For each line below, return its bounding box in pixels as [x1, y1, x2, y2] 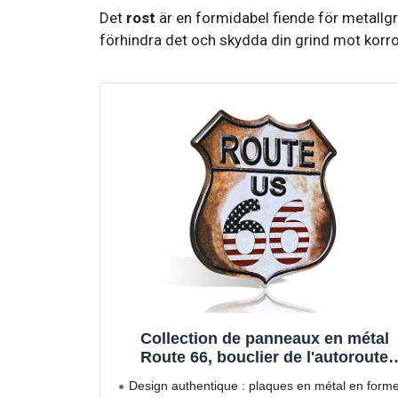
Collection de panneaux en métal [139, 330, 389, 348]
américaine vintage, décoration [147, 367, 382, 386]
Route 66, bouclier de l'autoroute [140, 348, 389, 367]
